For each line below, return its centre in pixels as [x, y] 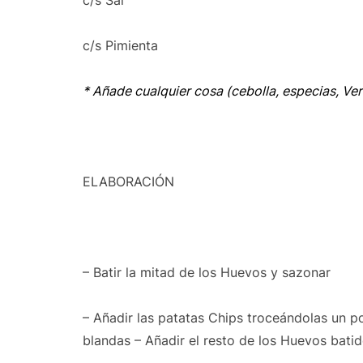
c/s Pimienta [120, 45]
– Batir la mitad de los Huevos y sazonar [207, 272]
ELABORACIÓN [128, 181]
